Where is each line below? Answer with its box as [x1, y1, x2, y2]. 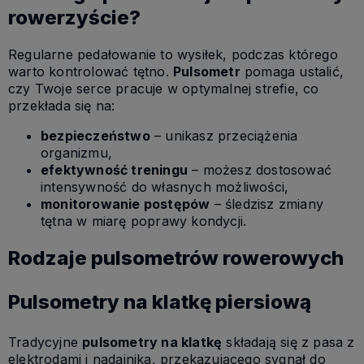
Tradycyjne [8, 334, 83, 350]
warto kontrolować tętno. [8, 63, 173, 80]
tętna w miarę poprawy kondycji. [41, 213, 247, 230]
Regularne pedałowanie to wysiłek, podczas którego [8, 46, 338, 63]
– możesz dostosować [188, 162, 331, 179]
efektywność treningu [41, 162, 188, 179]
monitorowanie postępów [41, 196, 210, 213]
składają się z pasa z [222, 334, 355, 350]
